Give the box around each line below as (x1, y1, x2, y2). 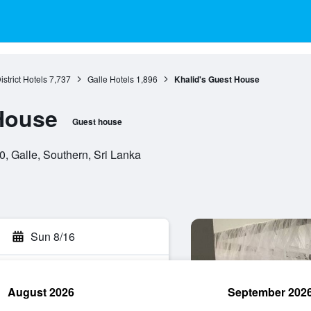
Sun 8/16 (31, 228, 75, 244)
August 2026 (8, 284, 74, 300)
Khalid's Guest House (174, 73, 260, 85)
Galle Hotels (87, 73, 134, 85)
